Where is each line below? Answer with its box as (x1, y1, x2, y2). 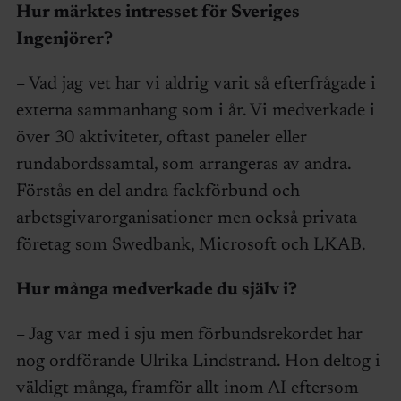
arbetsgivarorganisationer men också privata (15, 209, 357, 227)
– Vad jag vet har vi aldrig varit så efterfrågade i (15, 74, 376, 93)
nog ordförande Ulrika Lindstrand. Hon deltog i (15, 352, 380, 371)
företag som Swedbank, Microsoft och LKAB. (15, 235, 366, 254)
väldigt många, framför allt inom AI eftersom (15, 379, 359, 397)
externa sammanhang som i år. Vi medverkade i (15, 101, 375, 120)
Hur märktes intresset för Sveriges (15, 3, 300, 21)
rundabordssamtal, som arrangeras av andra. (15, 155, 351, 174)
